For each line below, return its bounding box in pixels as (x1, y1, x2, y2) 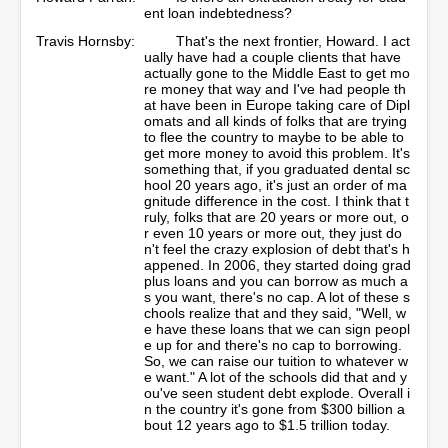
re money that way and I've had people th (144, 80, 406, 97)
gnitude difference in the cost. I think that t (144, 192, 409, 209)
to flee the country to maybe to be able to (144, 128, 404, 145)
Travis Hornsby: (36, 32, 135, 49)
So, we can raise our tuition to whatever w (144, 352, 408, 369)
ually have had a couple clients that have (144, 48, 401, 65)
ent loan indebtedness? (144, 4, 296, 21)
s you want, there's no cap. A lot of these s (144, 288, 410, 305)
